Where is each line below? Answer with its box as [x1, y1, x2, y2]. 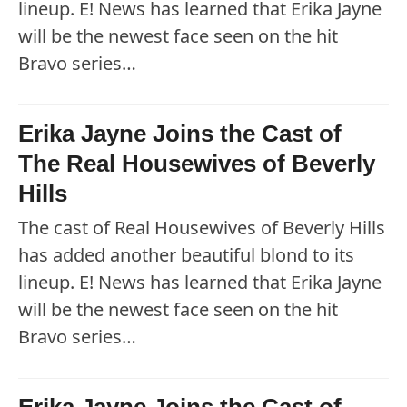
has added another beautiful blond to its [18, 243, 354, 268]
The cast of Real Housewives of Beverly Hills [18, 215, 385, 241]
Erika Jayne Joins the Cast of [18, 120, 342, 148]
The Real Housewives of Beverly [18, 150, 375, 178]
